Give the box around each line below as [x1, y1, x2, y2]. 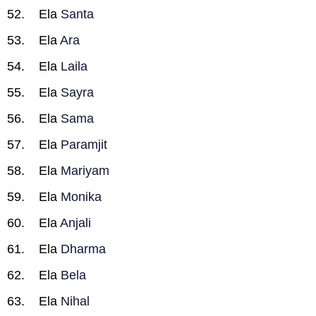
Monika [61, 190, 102, 204]
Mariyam [61, 164, 109, 178]
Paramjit [61, 138, 107, 152]
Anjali [60, 216, 91, 230]
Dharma [61, 242, 106, 256]
